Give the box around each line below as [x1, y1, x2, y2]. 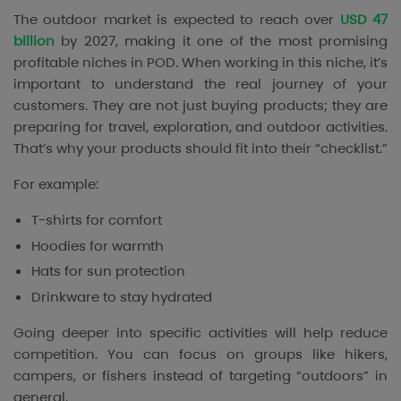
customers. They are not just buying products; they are [13, 95, 388, 115]
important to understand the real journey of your [13, 73, 388, 93]
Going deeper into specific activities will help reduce [13, 323, 388, 343]
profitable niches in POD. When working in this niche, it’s [13, 52, 388, 72]
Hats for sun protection [31, 261, 185, 281]
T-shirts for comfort [31, 209, 162, 229]
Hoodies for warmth [31, 235, 164, 255]
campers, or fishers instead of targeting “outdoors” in [13, 366, 388, 386]
